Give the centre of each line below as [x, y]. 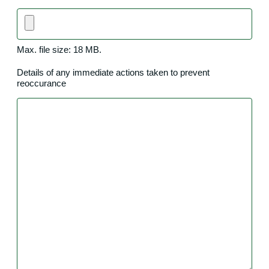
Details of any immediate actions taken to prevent [113, 72]
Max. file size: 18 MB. [59, 49]
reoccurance [41, 83]
